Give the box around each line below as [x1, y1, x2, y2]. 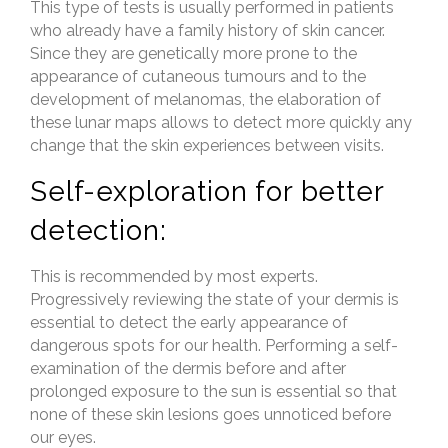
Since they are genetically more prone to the [30, 44, 357, 63]
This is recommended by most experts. [30, 267, 318, 286]
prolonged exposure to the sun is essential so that [30, 382, 397, 401]
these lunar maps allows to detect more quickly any [30, 113, 412, 132]
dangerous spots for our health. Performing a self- [30, 336, 398, 355]
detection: [30, 214, 167, 247]
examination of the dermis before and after [30, 359, 346, 378]
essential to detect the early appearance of [30, 313, 348, 332]
